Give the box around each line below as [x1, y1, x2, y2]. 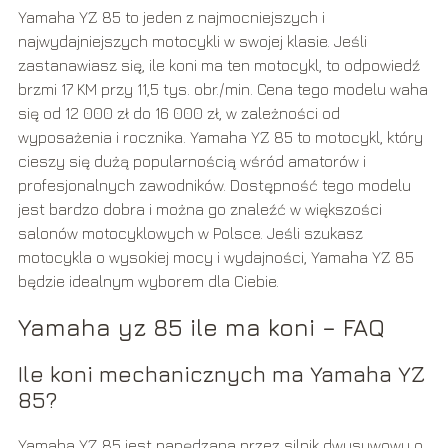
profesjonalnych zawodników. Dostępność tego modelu [17, 176, 411, 195]
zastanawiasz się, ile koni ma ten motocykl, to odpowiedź [17, 56, 420, 75]
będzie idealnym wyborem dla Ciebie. [17, 272, 279, 291]
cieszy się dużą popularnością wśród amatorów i [17, 152, 366, 171]
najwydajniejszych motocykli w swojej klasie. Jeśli [17, 32, 367, 51]
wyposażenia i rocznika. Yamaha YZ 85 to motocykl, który [17, 128, 423, 147]
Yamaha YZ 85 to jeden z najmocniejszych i [17, 8, 325, 27]
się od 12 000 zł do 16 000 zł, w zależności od [17, 104, 340, 123]
